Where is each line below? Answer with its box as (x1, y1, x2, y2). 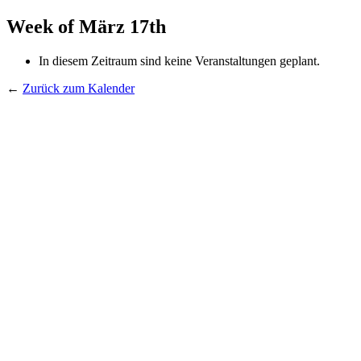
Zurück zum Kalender (23, 81, 135, 95)
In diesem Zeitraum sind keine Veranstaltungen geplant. (39, 53, 320, 68)
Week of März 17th (6, 15, 166, 37)
